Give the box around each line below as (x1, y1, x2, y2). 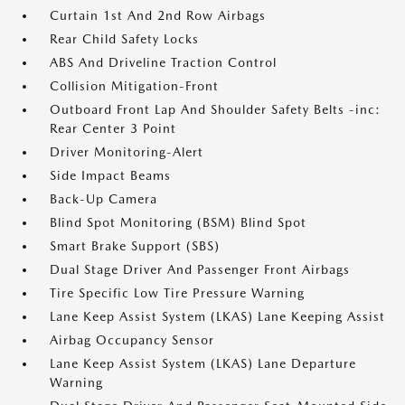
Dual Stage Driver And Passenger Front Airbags (50, 262, 350, 277)
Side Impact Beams (50, 168, 171, 183)
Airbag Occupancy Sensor (50, 333, 214, 347)
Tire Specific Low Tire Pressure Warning (50, 286, 305, 300)
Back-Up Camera (50, 192, 157, 206)
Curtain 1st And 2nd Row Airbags (50, 8, 266, 23)
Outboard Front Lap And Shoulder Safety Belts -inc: (50, 102, 381, 117)
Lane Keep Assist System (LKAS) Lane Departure (50, 356, 356, 371)
